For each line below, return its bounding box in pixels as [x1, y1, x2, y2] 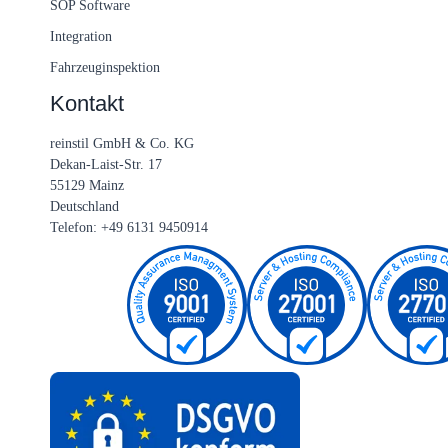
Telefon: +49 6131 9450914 [49, 220, 208, 236]
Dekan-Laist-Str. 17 [49, 157, 162, 173]
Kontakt [49, 91, 124, 117]
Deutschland [49, 199, 119, 215]
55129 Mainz [49, 178, 124, 194]
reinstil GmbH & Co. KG [49, 136, 194, 152]
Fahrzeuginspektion [49, 60, 160, 76]
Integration [49, 29, 112, 45]
